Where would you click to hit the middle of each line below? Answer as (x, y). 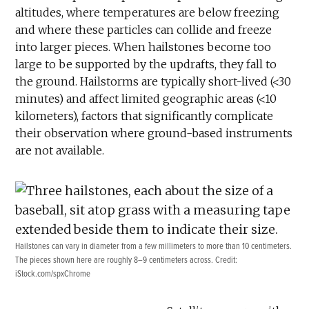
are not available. (60, 150)
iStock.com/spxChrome (53, 273)
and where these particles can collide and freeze (144, 29)
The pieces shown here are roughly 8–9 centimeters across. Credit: (127, 260)
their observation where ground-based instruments (154, 133)
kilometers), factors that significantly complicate (144, 116)
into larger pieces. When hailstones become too (143, 47)
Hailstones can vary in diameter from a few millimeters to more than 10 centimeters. (154, 246)
